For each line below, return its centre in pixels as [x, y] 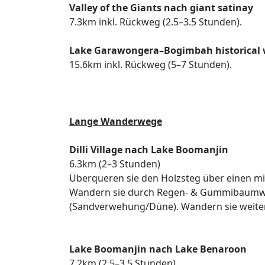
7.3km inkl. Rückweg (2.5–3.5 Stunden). [156, 22]
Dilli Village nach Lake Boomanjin [149, 150]
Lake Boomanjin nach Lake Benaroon [158, 249]
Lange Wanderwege [116, 121]
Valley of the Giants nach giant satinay [161, 8]
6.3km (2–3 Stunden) [115, 164]
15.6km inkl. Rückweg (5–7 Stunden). [151, 64]
